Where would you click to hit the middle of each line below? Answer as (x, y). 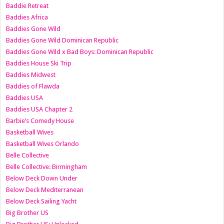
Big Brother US (27, 212)
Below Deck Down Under (42, 178)
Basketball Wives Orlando (43, 143)
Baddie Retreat (27, 5)
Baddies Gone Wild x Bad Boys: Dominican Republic (80, 51)
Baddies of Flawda (33, 86)
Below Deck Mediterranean (45, 189)
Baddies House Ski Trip (39, 63)
